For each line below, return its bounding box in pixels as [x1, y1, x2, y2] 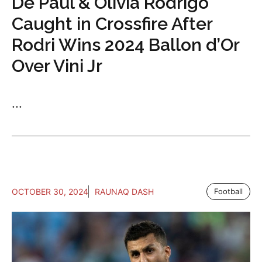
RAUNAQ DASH [95, 187, 154, 196]
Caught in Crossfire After [12, 13, 212, 34]
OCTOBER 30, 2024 [12, 187, 88, 196]
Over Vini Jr [12, 56, 102, 76]
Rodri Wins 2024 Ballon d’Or [12, 35, 239, 55]
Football [214, 187, 243, 196]
